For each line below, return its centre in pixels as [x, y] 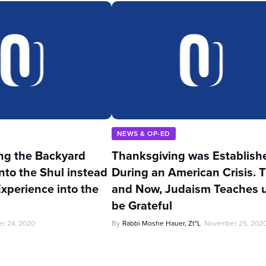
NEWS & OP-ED [144, 134]
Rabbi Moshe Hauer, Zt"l [161, 224]
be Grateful [142, 206]
